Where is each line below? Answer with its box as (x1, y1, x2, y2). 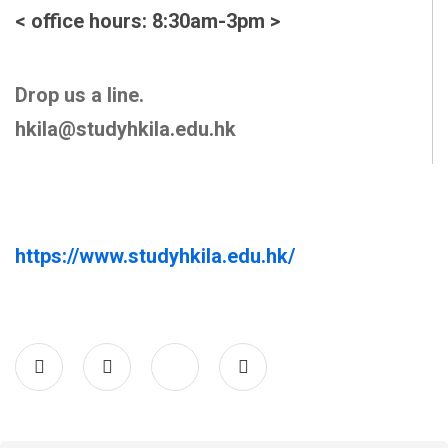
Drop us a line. (15, 83, 144, 107)
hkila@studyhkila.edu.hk (15, 117, 236, 141)
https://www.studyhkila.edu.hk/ (15, 244, 295, 268)
